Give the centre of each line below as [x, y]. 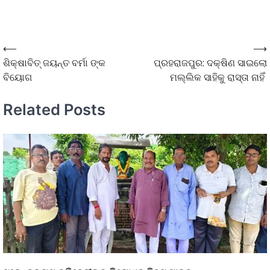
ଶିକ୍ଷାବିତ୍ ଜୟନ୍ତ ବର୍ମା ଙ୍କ [54, 63]
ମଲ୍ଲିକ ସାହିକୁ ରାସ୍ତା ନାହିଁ [218, 78]
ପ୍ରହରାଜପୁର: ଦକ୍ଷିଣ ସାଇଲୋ [210, 63]
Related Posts [54, 109]
